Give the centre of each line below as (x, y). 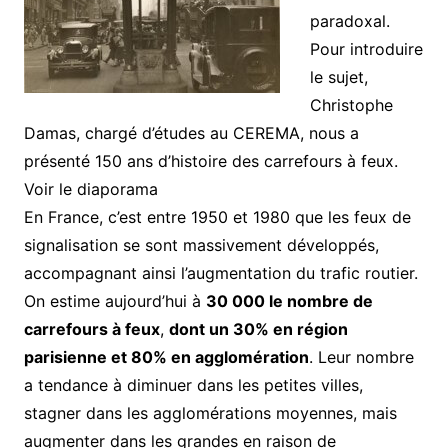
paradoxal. (349, 21)
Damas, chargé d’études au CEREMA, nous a (191, 133)
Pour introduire (366, 49)
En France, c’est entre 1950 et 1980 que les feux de (217, 217)
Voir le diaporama (90, 189)
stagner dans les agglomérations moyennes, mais (210, 413)
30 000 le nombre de (289, 301)
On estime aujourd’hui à (114, 301)
